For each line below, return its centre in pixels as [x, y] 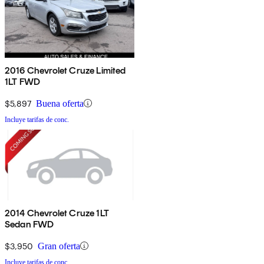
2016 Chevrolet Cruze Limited [65, 70]
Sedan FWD [29, 224]
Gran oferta [59, 246]
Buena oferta [60, 103]
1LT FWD [23, 81]
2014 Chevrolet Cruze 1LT [57, 213]
